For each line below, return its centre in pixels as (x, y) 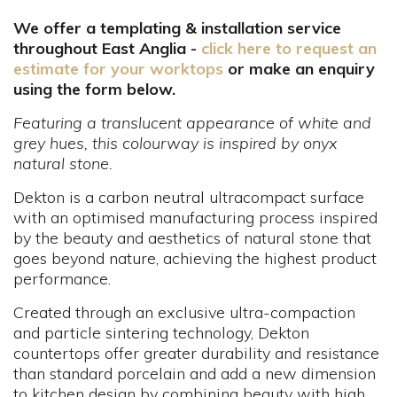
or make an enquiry (299, 69)
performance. (62, 279)
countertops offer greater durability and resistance (196, 354)
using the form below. (94, 90)
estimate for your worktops (118, 69)
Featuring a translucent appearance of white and (192, 123)
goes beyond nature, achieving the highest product (195, 259)
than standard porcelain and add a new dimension (195, 374)
